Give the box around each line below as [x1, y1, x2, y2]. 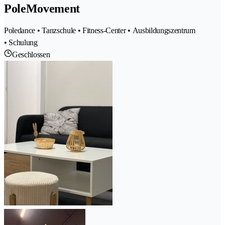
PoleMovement [4, 2, 80, 15]
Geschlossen [12, 50, 50, 59]
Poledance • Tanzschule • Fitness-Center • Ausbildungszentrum [4, 26, 195, 35]
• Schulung [4, 38, 38, 47]
